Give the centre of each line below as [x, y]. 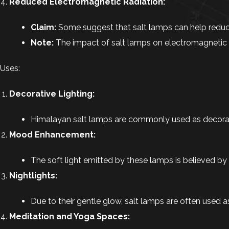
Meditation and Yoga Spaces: [70, 216]
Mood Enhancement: [52, 135]
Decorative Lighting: [52, 94]
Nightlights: [33, 176]
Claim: [43, 27]
